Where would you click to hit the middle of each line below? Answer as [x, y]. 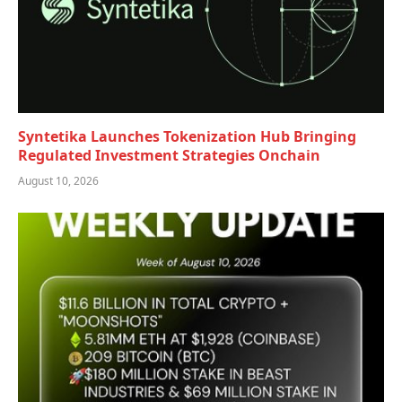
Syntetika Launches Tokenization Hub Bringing [187, 137]
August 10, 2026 [58, 181]
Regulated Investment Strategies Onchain [169, 156]
